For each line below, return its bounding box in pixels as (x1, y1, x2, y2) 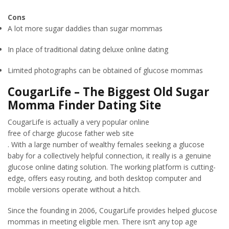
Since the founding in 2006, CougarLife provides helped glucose (8, 205, 217, 215)
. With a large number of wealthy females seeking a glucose (8, 140, 204, 150)
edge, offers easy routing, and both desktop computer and (8, 173, 201, 184)
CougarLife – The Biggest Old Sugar (8, 84, 209, 100)
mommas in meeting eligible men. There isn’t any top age (8, 216, 197, 226)
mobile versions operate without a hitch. (8, 185, 141, 195)
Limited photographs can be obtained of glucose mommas (8, 65, 203, 75)
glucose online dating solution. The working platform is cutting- (8, 162, 216, 172)
